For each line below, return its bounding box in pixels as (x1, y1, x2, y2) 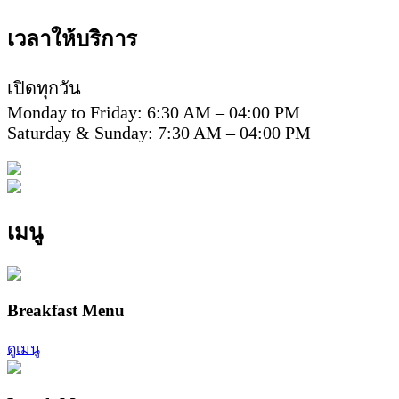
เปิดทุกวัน (7, 77, 81, 98)
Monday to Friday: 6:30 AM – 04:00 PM (7, 102, 300, 122)
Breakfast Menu (7, 301, 125, 321)
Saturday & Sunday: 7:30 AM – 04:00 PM (7, 122, 311, 142)
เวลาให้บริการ (7, 27, 137, 51)
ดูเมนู (7, 340, 40, 356)
